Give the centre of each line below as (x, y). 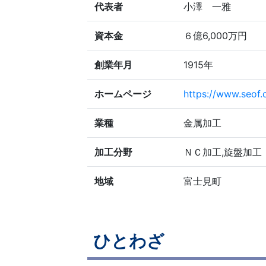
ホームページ (123, 94)
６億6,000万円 (215, 36)
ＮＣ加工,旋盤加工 (223, 152)
